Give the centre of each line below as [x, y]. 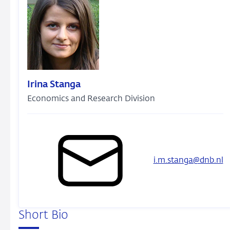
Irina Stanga [54, 84]
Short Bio [43, 215]
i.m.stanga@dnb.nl [188, 160]
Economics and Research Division [91, 99]
